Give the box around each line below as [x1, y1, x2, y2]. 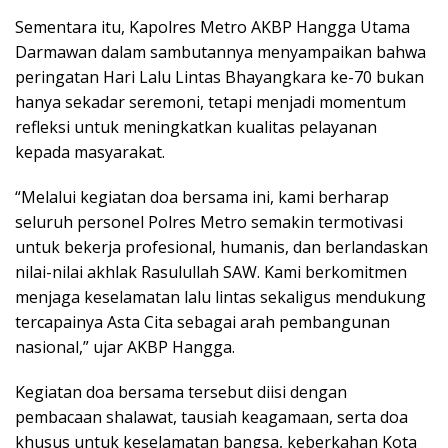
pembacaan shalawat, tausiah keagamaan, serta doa [15, 405, 408, 428]
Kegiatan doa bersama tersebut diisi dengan [15, 380, 347, 403]
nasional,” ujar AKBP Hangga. [15, 335, 235, 358]
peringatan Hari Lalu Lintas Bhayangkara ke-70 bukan [15, 65, 424, 88]
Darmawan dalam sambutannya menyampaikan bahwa [15, 40, 426, 63]
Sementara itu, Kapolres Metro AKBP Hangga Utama [15, 15, 410, 38]
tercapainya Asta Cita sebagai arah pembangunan [15, 310, 390, 333]
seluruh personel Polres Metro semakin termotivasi [15, 210, 403, 233]
